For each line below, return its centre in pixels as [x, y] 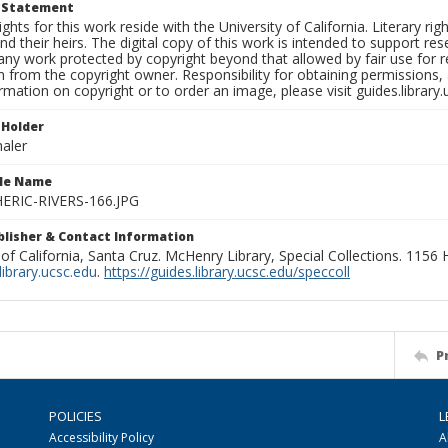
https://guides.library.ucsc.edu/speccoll [227, 271]
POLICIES [75, 416]
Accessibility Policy [101, 437]
